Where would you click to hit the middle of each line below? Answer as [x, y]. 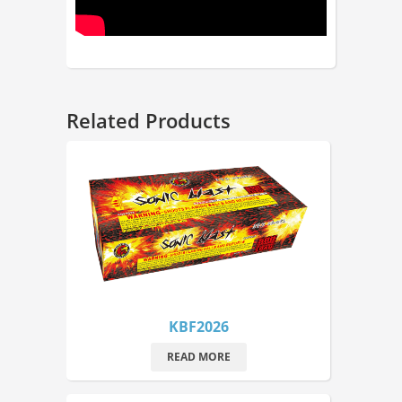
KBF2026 [198, 326]
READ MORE [198, 356]
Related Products [149, 121]
